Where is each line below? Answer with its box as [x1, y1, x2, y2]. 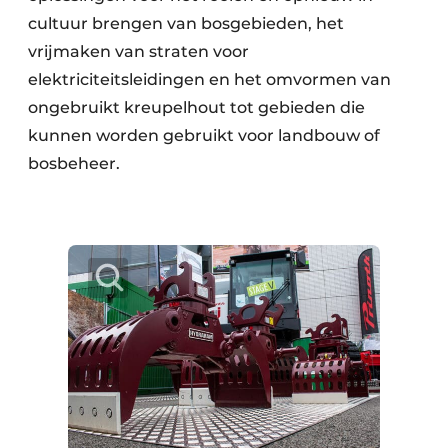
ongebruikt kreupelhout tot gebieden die [28, 98, 365, 118]
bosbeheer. [28, 154, 124, 174]
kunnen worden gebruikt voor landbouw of [28, 126, 380, 146]
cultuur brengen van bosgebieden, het [28, 14, 344, 34]
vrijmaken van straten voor [28, 42, 249, 62]
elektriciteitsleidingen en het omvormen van [28, 70, 391, 90]
